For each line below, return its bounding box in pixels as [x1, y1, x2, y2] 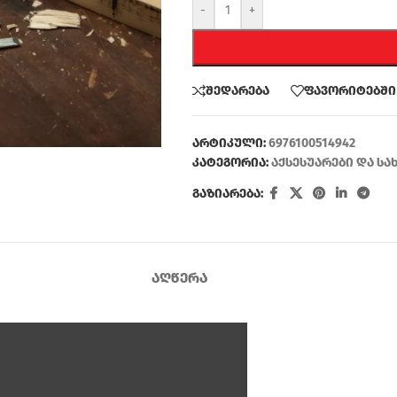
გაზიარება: [191, 186, 263, 201]
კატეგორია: [191, 155, 269, 170]
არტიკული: [191, 136, 269, 151]
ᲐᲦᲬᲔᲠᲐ [151, 269, 207, 286]
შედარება [205, 82, 269, 98]
